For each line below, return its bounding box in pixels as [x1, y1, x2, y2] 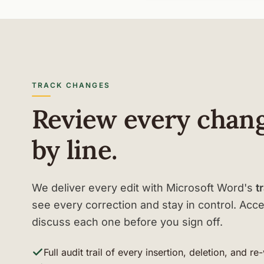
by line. [31, 133, 117, 166]
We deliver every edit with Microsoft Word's [31, 181, 256, 194]
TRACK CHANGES [31, 81, 110, 90]
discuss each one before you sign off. [31, 216, 223, 228]
